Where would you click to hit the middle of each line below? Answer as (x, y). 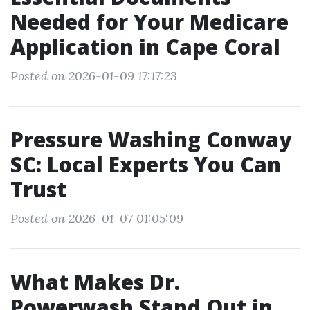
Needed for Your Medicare (149, 22)
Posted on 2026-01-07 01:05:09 (97, 218)
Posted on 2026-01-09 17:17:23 (94, 76)
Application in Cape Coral (145, 47)
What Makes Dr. (95, 282)
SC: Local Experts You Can (146, 164)
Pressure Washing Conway (151, 139)
